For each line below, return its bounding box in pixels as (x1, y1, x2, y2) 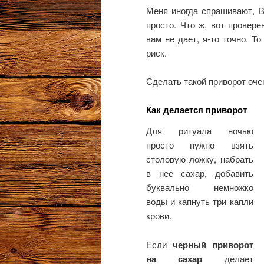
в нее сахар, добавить (146, 167, 253, 180)
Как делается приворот (146, 103, 247, 117)
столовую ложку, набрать (146, 153, 253, 166)
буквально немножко (146, 181, 253, 194)
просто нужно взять (146, 138, 253, 151)
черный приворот (172, 237, 253, 251)
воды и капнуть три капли (146, 195, 253, 208)
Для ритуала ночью (146, 124, 253, 137)
